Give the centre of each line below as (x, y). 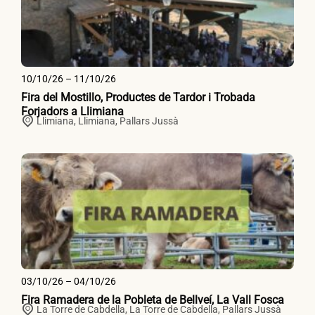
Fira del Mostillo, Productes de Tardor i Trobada (138, 98)
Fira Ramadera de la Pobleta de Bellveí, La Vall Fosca (153, 300)
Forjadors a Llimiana (72, 112)
